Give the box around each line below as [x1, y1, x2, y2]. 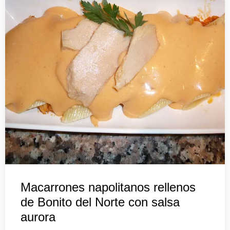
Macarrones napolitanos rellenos [21, 180, 196, 195]
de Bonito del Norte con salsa [21, 195, 180, 209]
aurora [21, 210, 55, 224]
